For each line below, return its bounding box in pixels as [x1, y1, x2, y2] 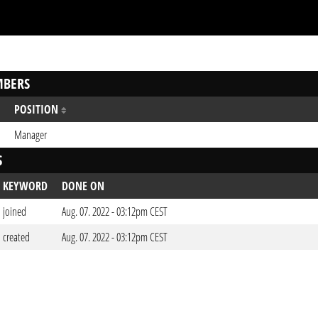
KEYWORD [3, 178, 48, 194]
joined [3, 204, 26, 219]
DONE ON [62, 178, 104, 194]
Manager [14, 127, 47, 143]
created [3, 229, 30, 245]
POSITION [14, 102, 61, 117]
